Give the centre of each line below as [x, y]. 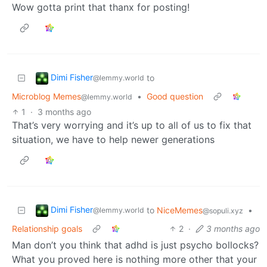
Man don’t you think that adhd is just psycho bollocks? [135, 245]
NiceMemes [180, 210]
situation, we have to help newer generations [113, 139]
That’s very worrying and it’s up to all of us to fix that [132, 125]
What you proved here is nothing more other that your [134, 259]
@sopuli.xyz [223, 210]
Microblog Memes [46, 96]
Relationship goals [47, 228]
